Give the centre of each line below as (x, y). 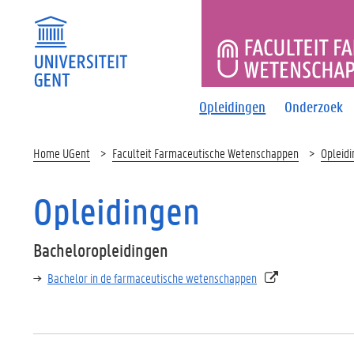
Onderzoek (314, 106)
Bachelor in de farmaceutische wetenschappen (152, 278)
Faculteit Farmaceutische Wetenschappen (205, 153)
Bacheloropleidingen (101, 250)
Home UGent (62, 153)
